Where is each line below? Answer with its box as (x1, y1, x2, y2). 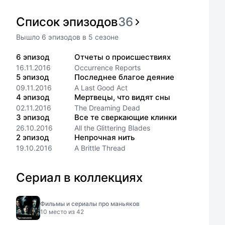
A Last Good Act (74, 83, 128, 92)
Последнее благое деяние (74, 72, 174, 82)
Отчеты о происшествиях (74, 52, 171, 62)
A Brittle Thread (74, 144, 126, 152)
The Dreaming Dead (74, 103, 140, 112)
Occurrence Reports (74, 63, 141, 72)
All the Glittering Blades (74, 124, 150, 132)
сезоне (93, 33, 119, 41)
